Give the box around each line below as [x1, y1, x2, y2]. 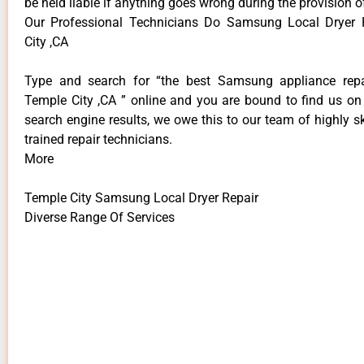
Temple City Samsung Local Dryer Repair [24, 189, 258, 206]
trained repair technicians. [24, 131, 172, 147]
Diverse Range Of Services [24, 209, 175, 225]
